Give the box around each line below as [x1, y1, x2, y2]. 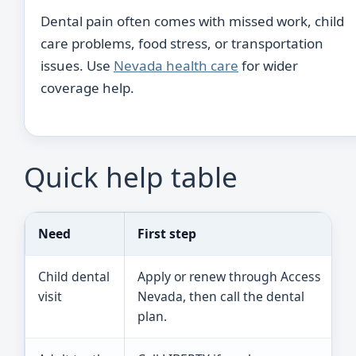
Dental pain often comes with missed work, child [41, 12, 344, 30]
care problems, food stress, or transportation [41, 34, 323, 52]
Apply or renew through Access [137, 267, 321, 285]
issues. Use [41, 56, 114, 75]
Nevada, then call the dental [137, 287, 304, 305]
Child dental [38, 267, 110, 285]
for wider [238, 56, 298, 75]
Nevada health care [114, 56, 238, 75]
